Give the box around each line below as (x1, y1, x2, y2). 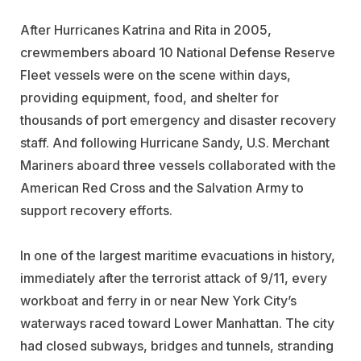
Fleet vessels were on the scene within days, (20, 67, 291, 84)
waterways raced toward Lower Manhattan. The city (20, 315, 334, 332)
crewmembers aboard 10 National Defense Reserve (20, 44, 335, 61)
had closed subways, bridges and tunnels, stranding (20, 338, 334, 355)
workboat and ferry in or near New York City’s (20, 293, 297, 309)
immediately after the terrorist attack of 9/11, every (20, 270, 327, 287)
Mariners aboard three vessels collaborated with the (20, 157, 336, 174)
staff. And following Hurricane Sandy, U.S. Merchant (20, 135, 330, 151)
